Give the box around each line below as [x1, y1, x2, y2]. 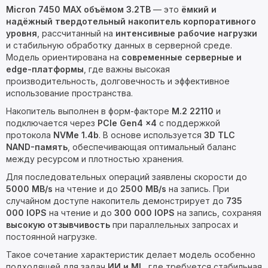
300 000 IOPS [114, 208, 175, 218]
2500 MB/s [120, 184, 166, 194]
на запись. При [166, 184, 229, 194]
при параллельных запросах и [110, 220, 238, 230]
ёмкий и [181, 4, 217, 14]
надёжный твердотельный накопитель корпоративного [6, 16, 256, 26]
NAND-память [6, 142, 68, 152]
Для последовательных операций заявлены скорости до [6, 172, 247, 182]
